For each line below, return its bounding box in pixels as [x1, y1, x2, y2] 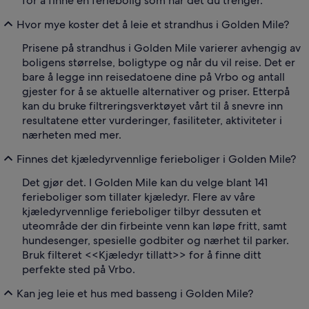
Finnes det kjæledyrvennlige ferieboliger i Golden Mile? [17, 151, 296, 166]
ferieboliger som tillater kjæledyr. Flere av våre [22, 190, 255, 205]
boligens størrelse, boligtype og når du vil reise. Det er [22, 55, 295, 70]
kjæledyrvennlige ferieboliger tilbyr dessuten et [22, 204, 261, 219]
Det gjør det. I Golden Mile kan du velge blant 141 [22, 175, 268, 190]
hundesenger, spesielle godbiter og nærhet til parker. [22, 233, 289, 248]
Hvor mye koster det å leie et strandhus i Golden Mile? [17, 17, 289, 32]
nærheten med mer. [22, 128, 121, 143]
